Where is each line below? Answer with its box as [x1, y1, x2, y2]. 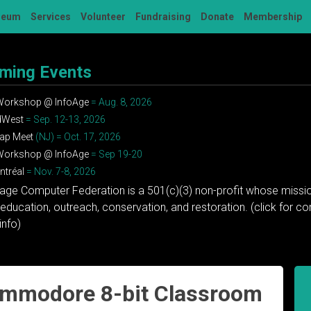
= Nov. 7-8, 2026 [24, 166, 96, 178]
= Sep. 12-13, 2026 [24, 113, 106, 125]
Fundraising [135, 10, 191, 22]
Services [31, 10, 71, 22]
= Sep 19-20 [89, 149, 143, 160]
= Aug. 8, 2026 [89, 96, 153, 108]
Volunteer [81, 10, 126, 22]
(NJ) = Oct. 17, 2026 [33, 131, 121, 142]
